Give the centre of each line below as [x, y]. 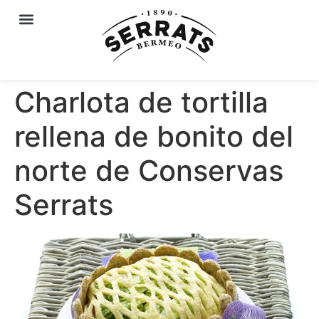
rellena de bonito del [154, 136]
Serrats [64, 205]
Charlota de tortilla [141, 102]
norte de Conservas [149, 171]
